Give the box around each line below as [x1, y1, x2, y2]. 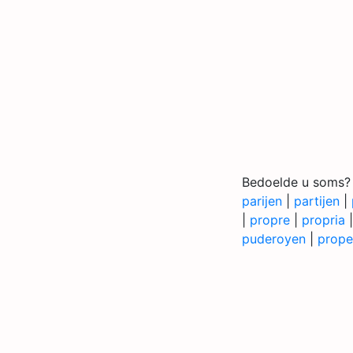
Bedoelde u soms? [242, 174, 351, 190]
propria [302, 212, 345, 228]
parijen [242, 193, 282, 209]
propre [250, 212, 290, 228]
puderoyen [242, 231, 306, 247]
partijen [294, 193, 340, 209]
